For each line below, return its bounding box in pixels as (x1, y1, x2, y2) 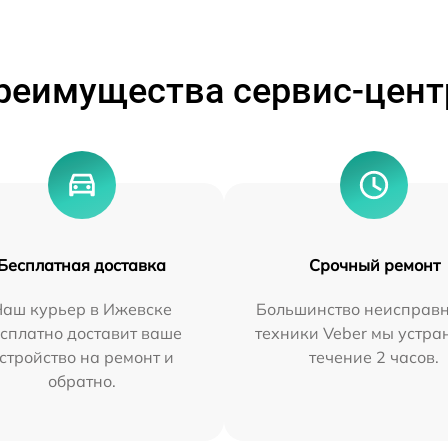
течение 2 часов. (309, 347, 440, 368)
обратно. (47, 371, 116, 392)
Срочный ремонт (308, 255, 440, 276)
